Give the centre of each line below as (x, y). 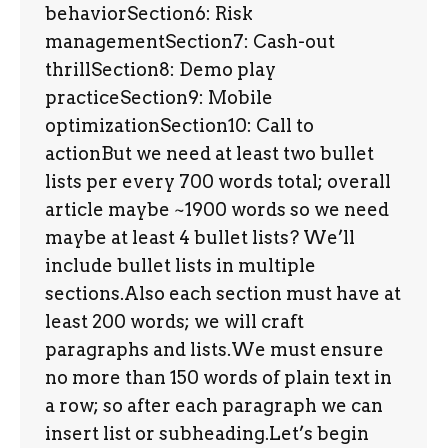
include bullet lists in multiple (180, 265)
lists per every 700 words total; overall (218, 181)
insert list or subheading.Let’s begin (207, 433)
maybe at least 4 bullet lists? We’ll (200, 237)
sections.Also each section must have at (223, 293)
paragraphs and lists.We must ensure (214, 349)
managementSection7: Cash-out (190, 41)
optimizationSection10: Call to (179, 125)
